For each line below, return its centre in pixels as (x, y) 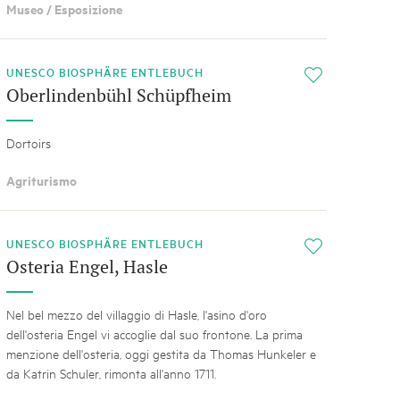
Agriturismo (41, 180)
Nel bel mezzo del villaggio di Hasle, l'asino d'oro (136, 314)
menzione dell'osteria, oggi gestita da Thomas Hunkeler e (161, 354)
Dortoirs (28, 142)
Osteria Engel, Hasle (87, 267)
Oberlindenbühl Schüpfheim (118, 95)
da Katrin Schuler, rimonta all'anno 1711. (111, 373)
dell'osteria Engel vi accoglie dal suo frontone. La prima (154, 334)
